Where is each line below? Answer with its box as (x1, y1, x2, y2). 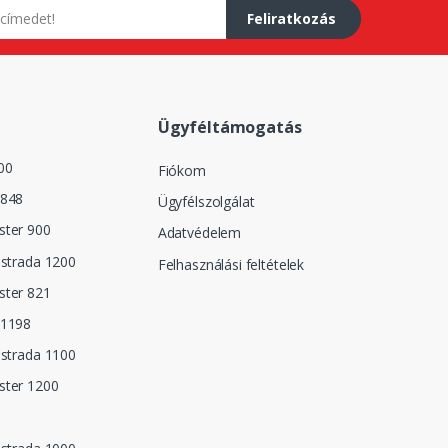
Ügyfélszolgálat (157, 192, 255, 212)
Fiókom (157, 160, 206, 180)
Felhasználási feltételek (157, 254, 305, 274)
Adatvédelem (157, 223, 242, 243)
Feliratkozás (246, 8, 336, 28)
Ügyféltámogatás (157, 115, 302, 138)
